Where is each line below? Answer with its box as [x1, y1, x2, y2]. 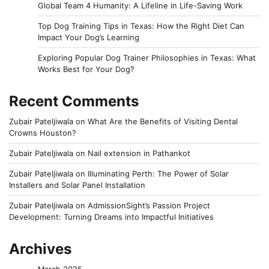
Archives [9, 240, 71, 258]
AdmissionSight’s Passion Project [88, 200, 210, 210]
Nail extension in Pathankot [88, 148, 190, 158]
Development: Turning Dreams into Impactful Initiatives [9, 211, 214, 222]
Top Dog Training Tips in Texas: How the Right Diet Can [38, 20, 244, 31]
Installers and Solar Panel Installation [9, 180, 145, 190]
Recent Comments [9, 92, 139, 110]
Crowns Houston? [9, 127, 76, 138]
